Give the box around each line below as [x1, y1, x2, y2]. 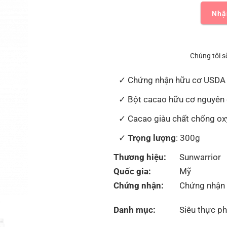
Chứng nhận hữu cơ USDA [128, 74, 225, 85]
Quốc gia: [113, 166, 151, 176]
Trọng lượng [128, 132, 176, 143]
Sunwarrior [179, 152, 221, 162]
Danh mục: [113, 204, 156, 215]
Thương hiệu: [113, 152, 166, 162]
